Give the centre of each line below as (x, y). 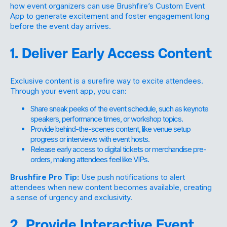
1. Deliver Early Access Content (111, 53)
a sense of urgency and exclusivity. (71, 197)
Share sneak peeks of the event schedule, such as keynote (119, 108)
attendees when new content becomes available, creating (111, 187)
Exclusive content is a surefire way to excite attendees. (107, 81)
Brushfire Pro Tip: (45, 177)
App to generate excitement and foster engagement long (110, 16)
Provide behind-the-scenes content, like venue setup (110, 129)
